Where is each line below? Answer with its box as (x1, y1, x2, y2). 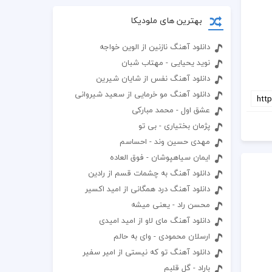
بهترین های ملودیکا (130, 13, 202, 28)
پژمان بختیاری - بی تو (138, 119, 211, 132)
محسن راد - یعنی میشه (131, 198, 211, 211)
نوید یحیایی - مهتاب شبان (121, 56, 211, 69)
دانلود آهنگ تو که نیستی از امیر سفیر (83, 245, 211, 259)
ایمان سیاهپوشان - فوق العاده (110, 151, 211, 164)
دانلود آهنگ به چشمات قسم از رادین (88, 166, 211, 180)
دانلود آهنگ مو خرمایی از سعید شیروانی (75, 87, 211, 101)
